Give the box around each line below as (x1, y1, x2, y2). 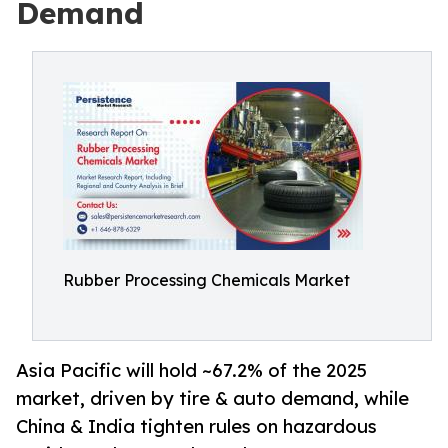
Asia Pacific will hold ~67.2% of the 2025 (16, 359, 367, 382)
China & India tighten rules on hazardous (16, 415, 377, 438)
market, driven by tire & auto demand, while (16, 387, 409, 410)
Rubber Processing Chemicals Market (63, 270, 350, 290)
